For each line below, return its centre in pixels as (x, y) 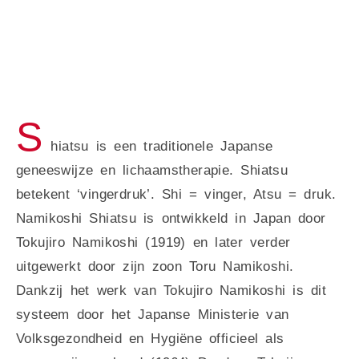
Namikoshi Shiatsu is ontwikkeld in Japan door (171, 219)
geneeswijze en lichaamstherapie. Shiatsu (152, 171)
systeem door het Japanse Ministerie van (153, 315)
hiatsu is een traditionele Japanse (162, 147)
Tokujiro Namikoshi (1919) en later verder (153, 243)
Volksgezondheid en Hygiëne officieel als (150, 339)
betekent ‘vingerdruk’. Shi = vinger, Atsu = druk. (176, 195)
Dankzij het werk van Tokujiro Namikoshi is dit (171, 291)
